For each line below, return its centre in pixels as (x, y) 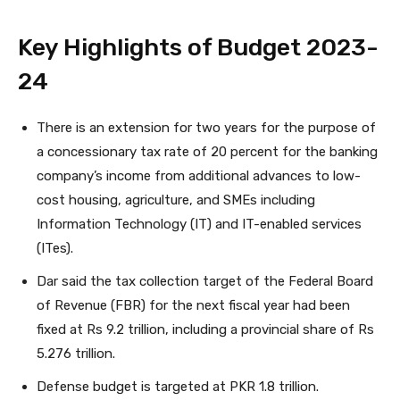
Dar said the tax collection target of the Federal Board (205, 281)
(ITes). (55, 248)
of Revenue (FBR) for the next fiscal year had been (193, 305)
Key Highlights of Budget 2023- (198, 47)
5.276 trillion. (76, 353)
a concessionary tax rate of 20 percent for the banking (207, 151)
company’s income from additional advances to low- (199, 175)
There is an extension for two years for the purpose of (206, 127)
